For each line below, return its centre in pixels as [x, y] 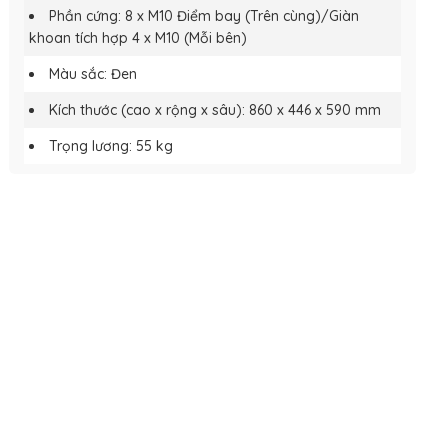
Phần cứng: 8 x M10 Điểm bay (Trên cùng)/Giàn [204, 15]
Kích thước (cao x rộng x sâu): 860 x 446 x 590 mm [215, 109]
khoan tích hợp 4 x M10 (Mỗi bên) [138, 37]
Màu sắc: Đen [93, 73]
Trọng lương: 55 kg [111, 145]
